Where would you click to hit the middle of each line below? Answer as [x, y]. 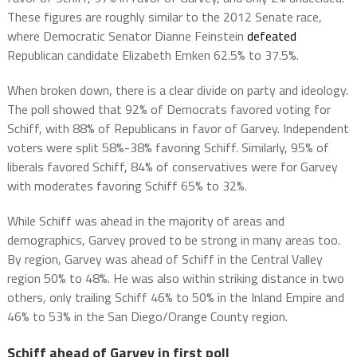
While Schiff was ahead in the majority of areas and [145, 221]
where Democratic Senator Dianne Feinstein [127, 36]
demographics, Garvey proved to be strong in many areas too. [173, 240]
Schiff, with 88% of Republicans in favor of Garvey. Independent [178, 129]
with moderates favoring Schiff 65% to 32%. [127, 186]
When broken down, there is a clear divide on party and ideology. [177, 90]
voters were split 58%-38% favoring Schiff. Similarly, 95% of [168, 148]
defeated [271, 36]
